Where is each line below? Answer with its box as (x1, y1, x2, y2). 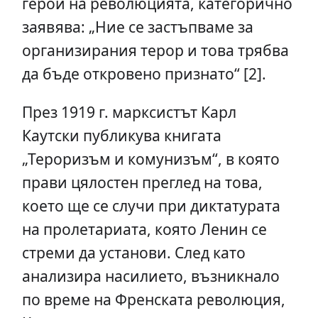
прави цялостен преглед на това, (21, 172, 263, 193)
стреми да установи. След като (21, 242, 246, 263)
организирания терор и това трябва (21, 40, 289, 61)
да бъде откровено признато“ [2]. (21, 63, 266, 84)
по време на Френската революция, (21, 289, 285, 310)
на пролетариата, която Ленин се (21, 219, 267, 240)
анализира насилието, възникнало (21, 265, 280, 287)
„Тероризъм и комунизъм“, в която (21, 148, 280, 170)
